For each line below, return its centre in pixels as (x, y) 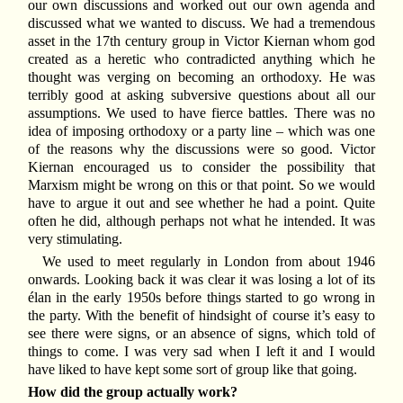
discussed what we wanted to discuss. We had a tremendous (201, 22)
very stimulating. (75, 238)
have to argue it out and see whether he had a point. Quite (201, 202)
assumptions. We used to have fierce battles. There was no (201, 112)
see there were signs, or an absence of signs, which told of (201, 334)
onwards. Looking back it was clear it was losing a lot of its (201, 280)
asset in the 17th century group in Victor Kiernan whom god (201, 40)
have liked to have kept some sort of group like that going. (192, 370)
